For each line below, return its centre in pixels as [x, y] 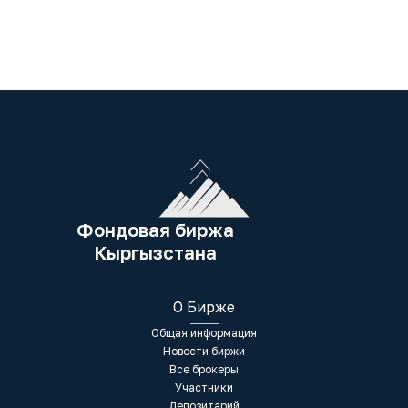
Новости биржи [204, 351]
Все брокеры [204, 369]
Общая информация [204, 332]
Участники [204, 387]
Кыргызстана [155, 252]
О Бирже [204, 306]
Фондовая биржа [155, 229]
